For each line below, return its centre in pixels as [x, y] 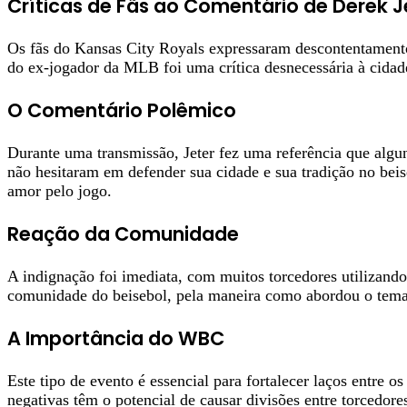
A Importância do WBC [116, 339]
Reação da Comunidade [123, 234]
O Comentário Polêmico [122, 110]
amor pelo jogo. [60, 191]
